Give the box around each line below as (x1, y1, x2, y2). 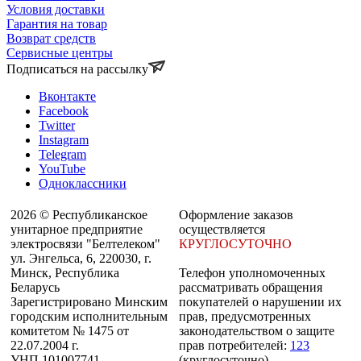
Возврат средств (6, 31, 96, 45)
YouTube (39, 162, 85, 176)
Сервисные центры (6, 46, 113, 60)
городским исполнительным (10, 309, 168, 323)
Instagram (39, 133, 89, 147)
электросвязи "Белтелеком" (10, 237, 160, 251)
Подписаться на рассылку (6, 62, 148, 76)
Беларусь (10, 280, 60, 294)
